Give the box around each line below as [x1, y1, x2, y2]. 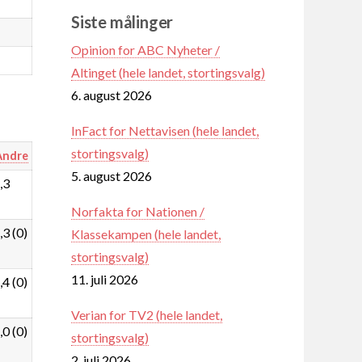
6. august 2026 [71, 86, 152, 103]
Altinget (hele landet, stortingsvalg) [71, 64, 265, 80]
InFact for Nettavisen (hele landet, [71, 122, 259, 138]
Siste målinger [71, 11, 174, 32]
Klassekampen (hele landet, [71, 225, 221, 242]
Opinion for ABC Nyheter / [71, 41, 220, 57]
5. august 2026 [71, 167, 152, 183]
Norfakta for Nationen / [71, 203, 204, 219]
